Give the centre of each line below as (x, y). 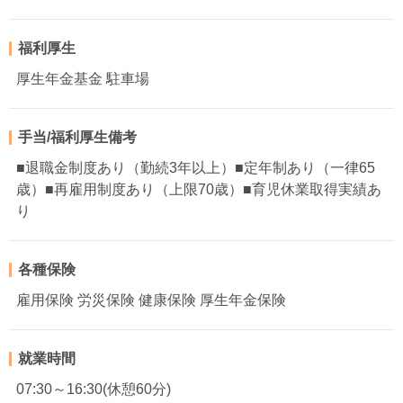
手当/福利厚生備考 (77, 138)
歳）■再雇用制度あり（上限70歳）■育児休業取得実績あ (199, 190)
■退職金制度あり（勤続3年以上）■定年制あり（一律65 (196, 168)
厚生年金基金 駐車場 (83, 79)
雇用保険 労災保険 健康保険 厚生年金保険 (151, 300)
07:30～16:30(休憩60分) (94, 390)
